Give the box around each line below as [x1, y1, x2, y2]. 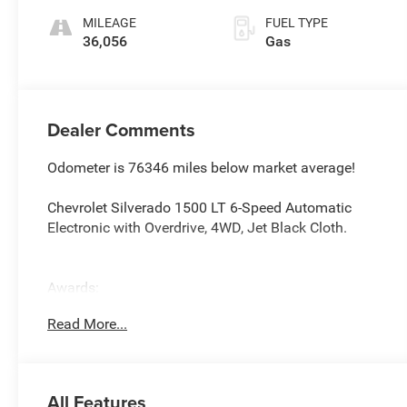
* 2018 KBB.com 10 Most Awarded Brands [47, 298, 319, 316]
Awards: [47, 278, 100, 296]
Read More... [47, 315, 128, 333]
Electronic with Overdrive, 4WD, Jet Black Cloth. [47, 218, 348, 236]
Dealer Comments [47, 115, 196, 143]
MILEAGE [83, 15, 137, 31]
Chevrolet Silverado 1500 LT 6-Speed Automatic [47, 198, 352, 216]
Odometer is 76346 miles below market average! [47, 158, 356, 176]
